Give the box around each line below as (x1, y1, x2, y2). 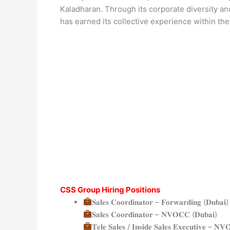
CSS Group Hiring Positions (60, 184, 160, 195)
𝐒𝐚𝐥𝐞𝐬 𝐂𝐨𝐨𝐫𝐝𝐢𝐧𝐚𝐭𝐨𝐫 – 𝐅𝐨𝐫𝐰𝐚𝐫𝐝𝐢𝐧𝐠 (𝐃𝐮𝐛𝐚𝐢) (92, 197, 229, 207)
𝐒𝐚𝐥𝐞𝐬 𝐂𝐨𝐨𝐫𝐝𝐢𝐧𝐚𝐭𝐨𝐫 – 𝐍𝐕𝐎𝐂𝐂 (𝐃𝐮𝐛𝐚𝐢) (92, 209, 218, 219)
